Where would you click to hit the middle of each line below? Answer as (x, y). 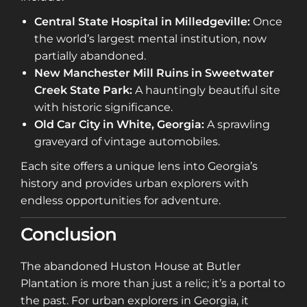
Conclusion (69, 234)
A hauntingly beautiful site (206, 90)
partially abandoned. (90, 56)
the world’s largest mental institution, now (150, 39)
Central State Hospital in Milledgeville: (142, 22)
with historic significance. (103, 108)
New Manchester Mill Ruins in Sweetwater (154, 73)
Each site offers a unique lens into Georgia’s (139, 167)
